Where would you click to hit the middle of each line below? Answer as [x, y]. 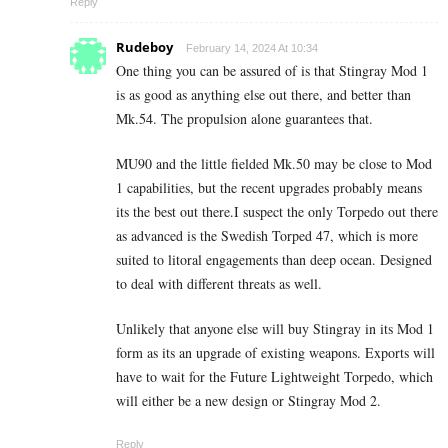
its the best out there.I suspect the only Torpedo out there [277, 211]
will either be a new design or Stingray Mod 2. [248, 400]
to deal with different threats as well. [219, 283]
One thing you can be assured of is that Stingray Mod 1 [272, 70]
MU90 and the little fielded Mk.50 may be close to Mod [274, 163]
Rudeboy [144, 46]
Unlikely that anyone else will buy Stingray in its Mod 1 [275, 328]
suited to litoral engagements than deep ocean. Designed [274, 259]
